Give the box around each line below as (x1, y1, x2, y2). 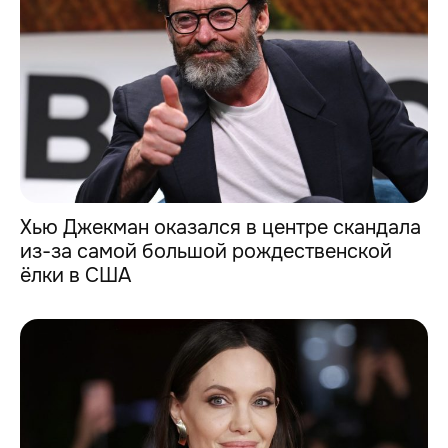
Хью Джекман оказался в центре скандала (20, 214, 421, 240)
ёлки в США (20, 262, 131, 288)
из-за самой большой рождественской (20, 238, 392, 264)
